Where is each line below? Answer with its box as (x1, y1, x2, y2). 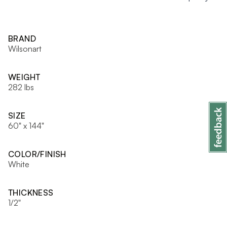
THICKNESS (8, 187, 54, 198)
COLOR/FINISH (8, 149, 66, 159)
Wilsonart (8, 44, 42, 54)
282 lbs (8, 82, 34, 92)
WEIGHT (8, 72, 41, 82)
